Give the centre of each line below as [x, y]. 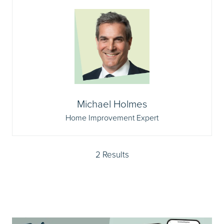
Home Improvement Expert [112, 117]
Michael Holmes [112, 103]
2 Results [112, 154]
